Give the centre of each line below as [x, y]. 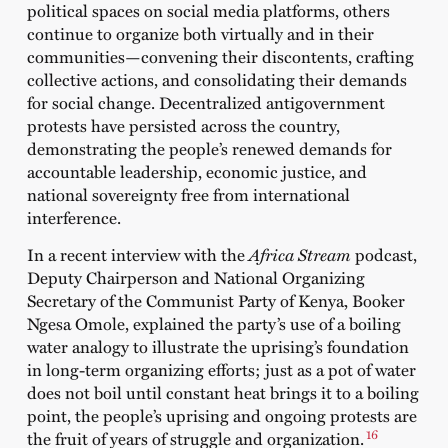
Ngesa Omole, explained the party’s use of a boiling [213, 322]
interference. [77, 216]
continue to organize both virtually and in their [200, 32]
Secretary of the [86, 299]
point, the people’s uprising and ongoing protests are [221, 414]
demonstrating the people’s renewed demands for [209, 147]
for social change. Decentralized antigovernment [205, 101]
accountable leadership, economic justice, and [196, 170]
